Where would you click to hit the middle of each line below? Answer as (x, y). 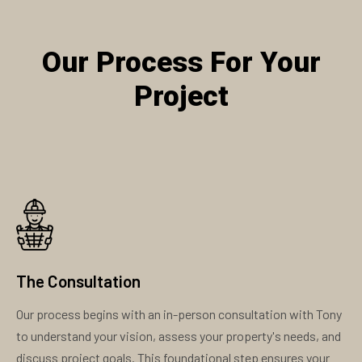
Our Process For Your (181, 63)
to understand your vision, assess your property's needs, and (179, 336)
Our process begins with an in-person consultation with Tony (179, 314)
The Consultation (78, 281)
